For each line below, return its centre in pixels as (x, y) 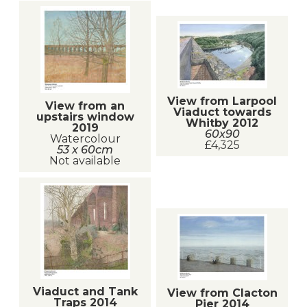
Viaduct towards (222, 112)
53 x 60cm (85, 149)
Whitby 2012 (222, 123)
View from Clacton (222, 293)
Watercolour (85, 138)
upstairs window (85, 116)
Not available (85, 160)
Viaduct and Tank (85, 291)
